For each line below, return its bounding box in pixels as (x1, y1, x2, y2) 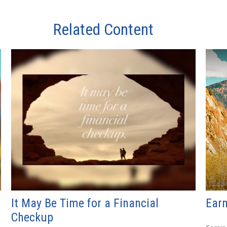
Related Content (53, 20, 154, 40)
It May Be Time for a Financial (11, 196, 159, 210)
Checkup (11, 210, 54, 224)
